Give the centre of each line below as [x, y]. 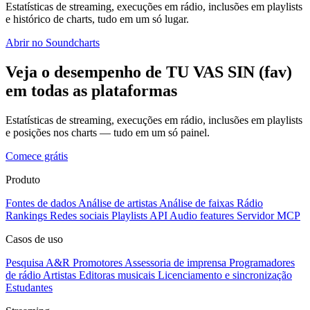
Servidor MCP [268, 215]
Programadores [262, 262]
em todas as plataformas [91, 90]
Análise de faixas [197, 203]
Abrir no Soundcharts [53, 43]
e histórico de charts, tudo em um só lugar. [97, 19]
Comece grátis [37, 156]
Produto [23, 179]
